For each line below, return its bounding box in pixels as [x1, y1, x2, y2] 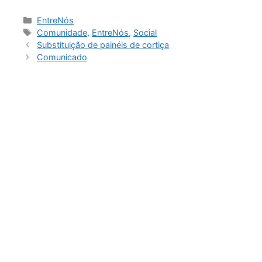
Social [133, 27, 157, 38]
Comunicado [37, 52, 88, 63]
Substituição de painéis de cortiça [37, 40, 170, 50]
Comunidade [37, 27, 88, 38]
